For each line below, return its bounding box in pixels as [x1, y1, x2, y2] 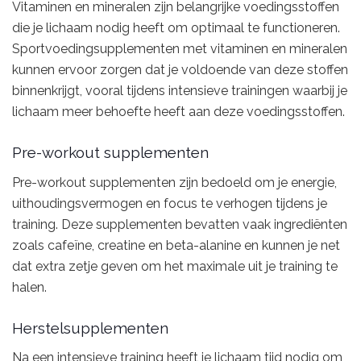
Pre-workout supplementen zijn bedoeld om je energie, [12, 174, 337, 190]
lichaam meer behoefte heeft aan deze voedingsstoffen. [12, 103, 345, 119]
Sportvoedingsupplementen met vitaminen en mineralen [12, 40, 347, 56]
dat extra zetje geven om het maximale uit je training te [12, 258, 338, 274]
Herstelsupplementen [12, 319, 168, 338]
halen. [12, 279, 47, 295]
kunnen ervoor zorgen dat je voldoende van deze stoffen [12, 61, 348, 77]
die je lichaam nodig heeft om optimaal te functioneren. [12, 19, 340, 35]
